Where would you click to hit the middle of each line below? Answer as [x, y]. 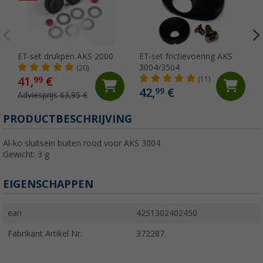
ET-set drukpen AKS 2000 [65, 56]
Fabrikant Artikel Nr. [45, 233]
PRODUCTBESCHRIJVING [68, 119]
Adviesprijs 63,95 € [53, 95]
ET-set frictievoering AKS [186, 56]
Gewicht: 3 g [26, 154]
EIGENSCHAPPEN [48, 184]
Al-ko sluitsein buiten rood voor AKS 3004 [82, 143]
